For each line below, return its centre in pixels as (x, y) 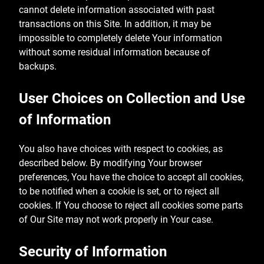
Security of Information (93, 251)
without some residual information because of (115, 52)
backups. (38, 66)
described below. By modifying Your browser (110, 163)
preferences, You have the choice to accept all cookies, (131, 177)
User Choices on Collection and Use (132, 98)
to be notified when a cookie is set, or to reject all (119, 191)
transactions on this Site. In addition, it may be (115, 24)
